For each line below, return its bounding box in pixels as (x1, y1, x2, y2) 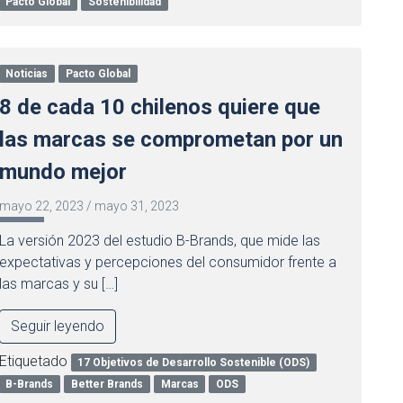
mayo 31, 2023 (94, 199, 179, 213)
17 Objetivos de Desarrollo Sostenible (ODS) (77, 356, 310, 369)
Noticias (5, 67, 49, 80)
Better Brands (71, 378, 144, 390)
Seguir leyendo (10, 318, 104, 335)
